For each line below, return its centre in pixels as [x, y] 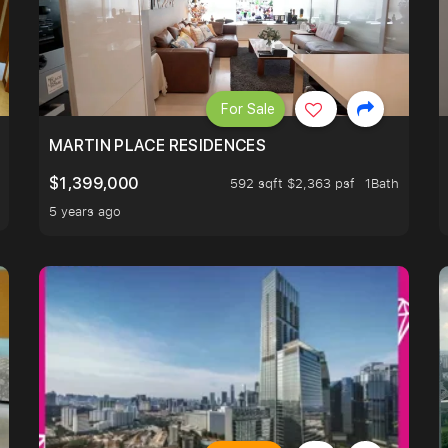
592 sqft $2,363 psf [292, 183]
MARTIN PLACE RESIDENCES [158, 146]
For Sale [248, 108]
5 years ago [85, 211]
